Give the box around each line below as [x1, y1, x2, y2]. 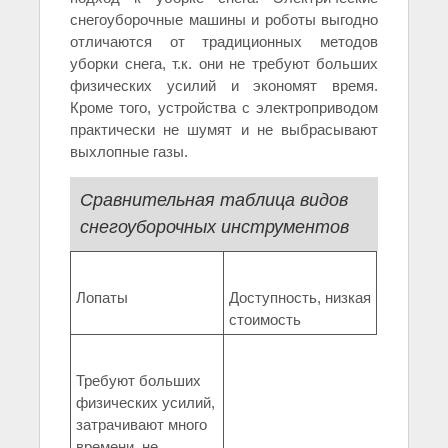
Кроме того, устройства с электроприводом [70, 99, 378, 117]
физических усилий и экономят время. [70, 77, 378, 95]
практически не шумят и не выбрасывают [70, 121, 378, 139]
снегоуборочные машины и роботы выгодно [70, 11, 378, 29]
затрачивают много [76, 416, 207, 434]
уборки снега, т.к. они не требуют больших [70, 55, 378, 73]
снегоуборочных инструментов [80, 217, 349, 238]
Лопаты [76, 289, 128, 307]
